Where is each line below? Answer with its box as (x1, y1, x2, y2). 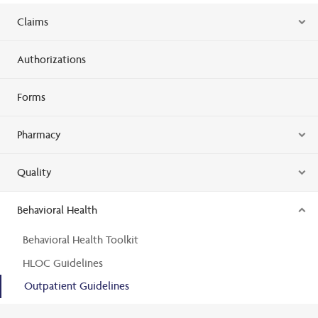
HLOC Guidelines (23, 256, 103, 270)
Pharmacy (17, 127, 61, 141)
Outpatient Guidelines (24, 279, 129, 293)
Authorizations (17, 52, 86, 66)
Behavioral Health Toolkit (23, 232, 138, 246)
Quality (17, 165, 52, 179)
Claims (17, 14, 48, 28)
